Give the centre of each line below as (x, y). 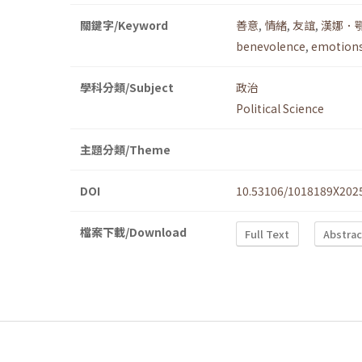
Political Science (280, 109)
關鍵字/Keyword (124, 25)
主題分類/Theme (125, 150)
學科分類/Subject (127, 88)
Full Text (267, 234)
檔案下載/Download (133, 232)
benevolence (271, 46)
